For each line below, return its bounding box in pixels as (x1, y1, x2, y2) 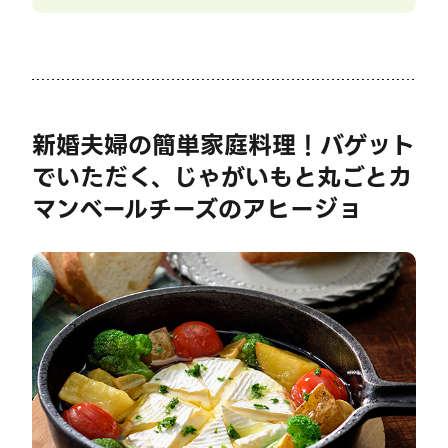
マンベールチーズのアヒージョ (32, 189, 362, 229)
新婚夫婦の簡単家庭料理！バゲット (32, 125, 415, 165)
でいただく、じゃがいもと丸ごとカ (32, 157, 412, 197)
